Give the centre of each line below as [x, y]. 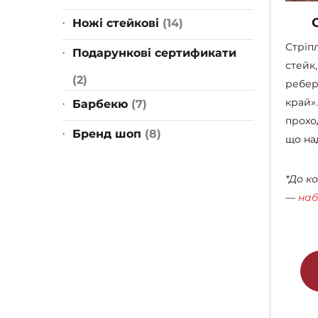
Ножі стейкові [116, 23]
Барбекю [100, 104]
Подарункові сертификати [154, 53]
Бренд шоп [107, 134]
